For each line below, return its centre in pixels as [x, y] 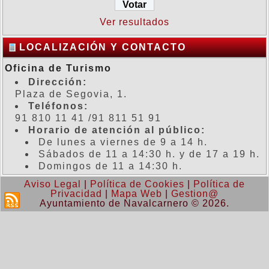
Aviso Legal [53, 184]
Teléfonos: [58, 106]
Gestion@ [195, 194]
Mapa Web [137, 194]
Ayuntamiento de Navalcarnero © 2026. [134, 203]
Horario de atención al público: [117, 130]
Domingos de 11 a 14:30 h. [110, 166]
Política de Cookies [137, 184]
